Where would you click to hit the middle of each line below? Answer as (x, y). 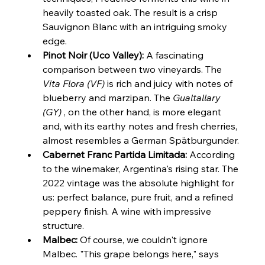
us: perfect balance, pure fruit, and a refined (139, 197)
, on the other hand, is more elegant (143, 112)
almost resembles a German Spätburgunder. (141, 140)
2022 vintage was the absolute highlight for (140, 183)
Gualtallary (198, 98)
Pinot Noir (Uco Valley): (93, 55)
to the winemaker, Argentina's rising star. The (142, 169)
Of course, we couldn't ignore (144, 240)
